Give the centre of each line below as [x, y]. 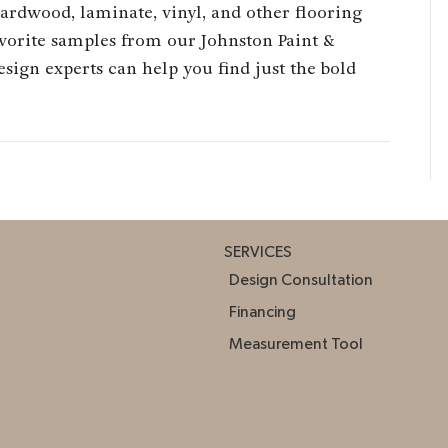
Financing [262, 311]
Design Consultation [301, 279]
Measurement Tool [296, 343]
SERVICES [258, 251]
